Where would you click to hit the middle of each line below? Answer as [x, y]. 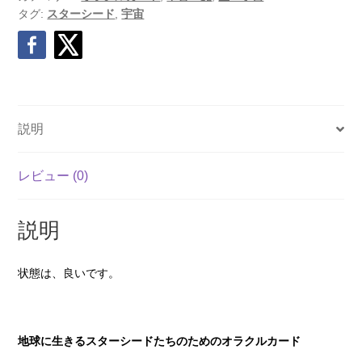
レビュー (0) [53, 176]
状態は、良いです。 [69, 273]
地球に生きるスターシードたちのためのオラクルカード [160, 341]
